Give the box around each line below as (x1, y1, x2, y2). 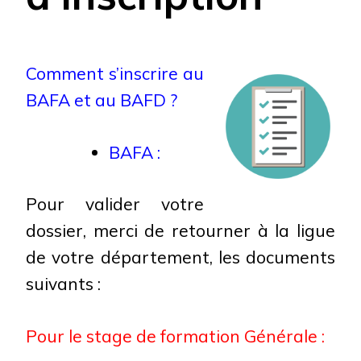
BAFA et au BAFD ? (26, 89, 177, 110)
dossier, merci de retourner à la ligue (26, 220, 335, 241)
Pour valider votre (26, 193, 204, 214)
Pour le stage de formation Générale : (26, 325, 325, 346)
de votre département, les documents (26, 247, 335, 268)
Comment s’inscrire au (26, 63, 204, 84)
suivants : (26, 273, 101, 294)
